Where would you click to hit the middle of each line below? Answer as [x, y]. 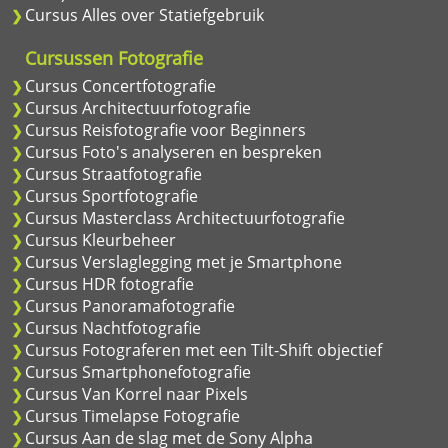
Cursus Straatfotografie [113, 173]
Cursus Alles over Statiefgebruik [144, 14]
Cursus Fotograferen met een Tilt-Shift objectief [203, 349]
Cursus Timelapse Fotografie [132, 415]
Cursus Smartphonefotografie [138, 371]
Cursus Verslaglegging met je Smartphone [183, 261]
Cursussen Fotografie [114, 57]
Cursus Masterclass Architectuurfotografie [185, 217]
